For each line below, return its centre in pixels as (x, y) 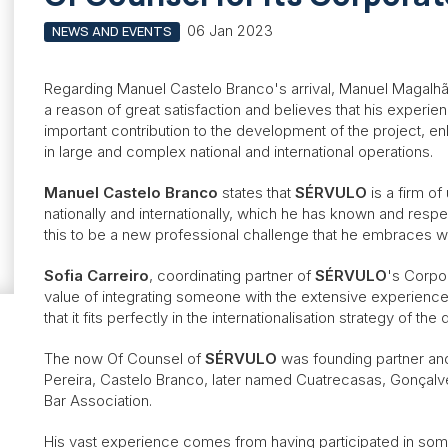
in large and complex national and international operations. (238, 151)
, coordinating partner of (232, 275)
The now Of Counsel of (124, 358)
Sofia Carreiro (96, 275)
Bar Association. (98, 400)
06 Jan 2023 (229, 30)
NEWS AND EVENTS (111, 31)
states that (256, 192)
